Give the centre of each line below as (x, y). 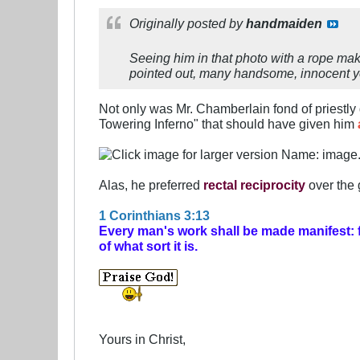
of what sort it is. (148, 246)
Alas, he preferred (149, 185)
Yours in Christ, (142, 340)
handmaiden (284, 24)
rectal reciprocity (253, 185)
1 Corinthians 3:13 (154, 216)
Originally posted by (188, 24)
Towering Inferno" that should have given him (228, 124)
